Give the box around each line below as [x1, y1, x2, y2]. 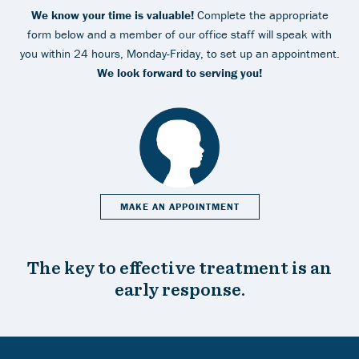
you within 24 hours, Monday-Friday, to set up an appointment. [19, 46, 340, 62]
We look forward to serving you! [97, 65, 262, 81]
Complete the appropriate [193, 7, 329, 23]
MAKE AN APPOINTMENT [119, 200, 240, 213]
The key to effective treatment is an [27, 256, 332, 278]
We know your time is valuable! [30, 7, 194, 23]
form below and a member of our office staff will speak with [27, 26, 332, 42]
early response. [114, 277, 245, 300]
